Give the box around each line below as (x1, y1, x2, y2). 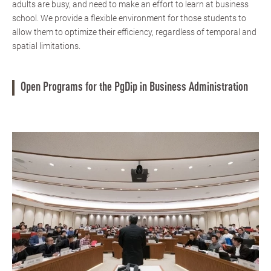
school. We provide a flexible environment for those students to (12, 13, 246, 23)
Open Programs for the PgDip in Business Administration (21, 81, 248, 94)
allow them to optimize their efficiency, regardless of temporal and (12, 27, 256, 37)
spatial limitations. (12, 41, 80, 51)
